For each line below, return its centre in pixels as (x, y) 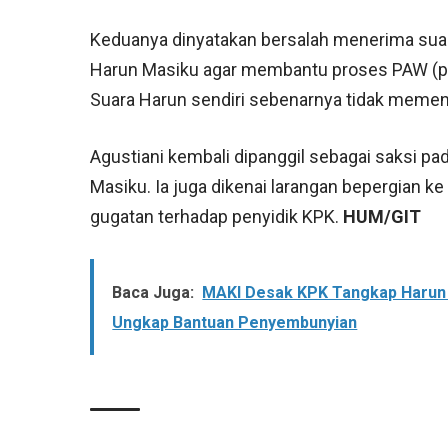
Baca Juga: (153, 293)
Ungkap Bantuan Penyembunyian (235, 323)
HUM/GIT (382, 217)
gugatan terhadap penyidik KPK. (217, 217)
